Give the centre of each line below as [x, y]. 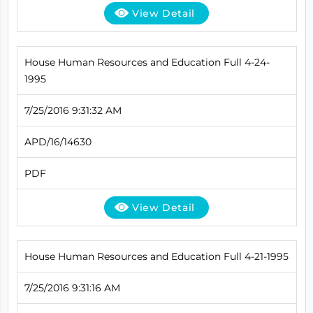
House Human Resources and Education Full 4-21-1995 [156, 256]
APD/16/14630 [58, 141]
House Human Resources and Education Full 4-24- [147, 62]
